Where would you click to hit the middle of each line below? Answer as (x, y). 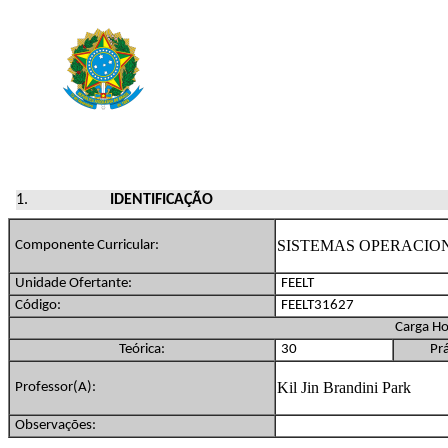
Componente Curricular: (87, 245)
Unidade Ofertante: (73, 283)
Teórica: (142, 349)
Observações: (55, 425)
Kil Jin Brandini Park (344, 387)
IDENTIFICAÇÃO (162, 199)
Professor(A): (55, 387)
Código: (38, 305)
